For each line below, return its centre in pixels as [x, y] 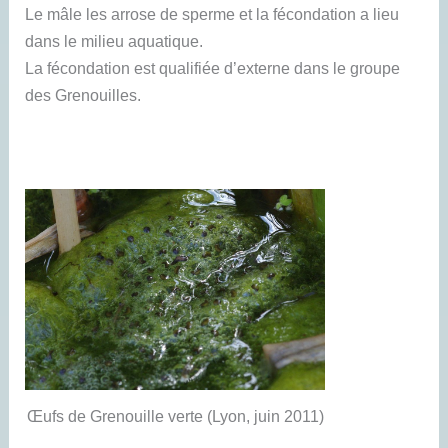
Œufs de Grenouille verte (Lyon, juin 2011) [175, 416]
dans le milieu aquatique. [114, 41]
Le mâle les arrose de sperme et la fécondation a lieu [212, 14]
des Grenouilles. [83, 95]
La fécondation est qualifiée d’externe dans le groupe [213, 68]
